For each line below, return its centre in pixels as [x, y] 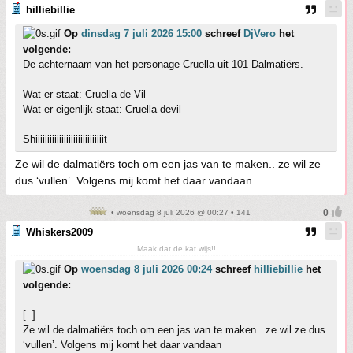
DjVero [260, 33]
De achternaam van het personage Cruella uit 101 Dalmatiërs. [163, 64]
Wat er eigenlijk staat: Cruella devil [102, 109]
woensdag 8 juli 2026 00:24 [147, 269]
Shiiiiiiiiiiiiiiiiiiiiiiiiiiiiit [65, 139]
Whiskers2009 [59, 232]
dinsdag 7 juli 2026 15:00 [141, 33]
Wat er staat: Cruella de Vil [84, 94]
